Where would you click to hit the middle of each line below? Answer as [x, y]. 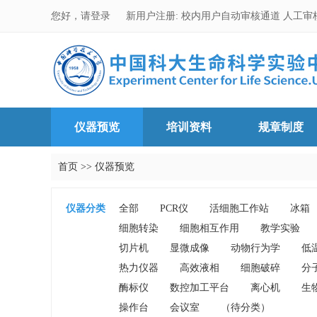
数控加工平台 [200, 288]
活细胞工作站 [239, 208]
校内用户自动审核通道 [232, 16]
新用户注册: [152, 16]
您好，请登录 [82, 16]
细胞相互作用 [209, 228]
